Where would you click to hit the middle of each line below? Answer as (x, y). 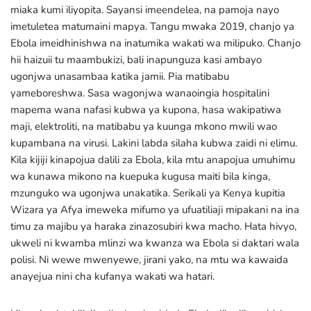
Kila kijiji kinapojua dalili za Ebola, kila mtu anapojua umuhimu (153, 160)
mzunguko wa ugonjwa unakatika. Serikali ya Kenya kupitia (148, 193)
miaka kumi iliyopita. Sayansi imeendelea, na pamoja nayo (145, 10)
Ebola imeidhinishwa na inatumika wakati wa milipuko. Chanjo (155, 43)
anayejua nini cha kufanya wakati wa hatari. (112, 276)
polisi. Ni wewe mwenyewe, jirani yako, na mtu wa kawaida (149, 260)
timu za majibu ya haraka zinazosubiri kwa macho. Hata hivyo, (153, 226)
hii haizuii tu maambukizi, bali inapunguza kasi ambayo (136, 60)
